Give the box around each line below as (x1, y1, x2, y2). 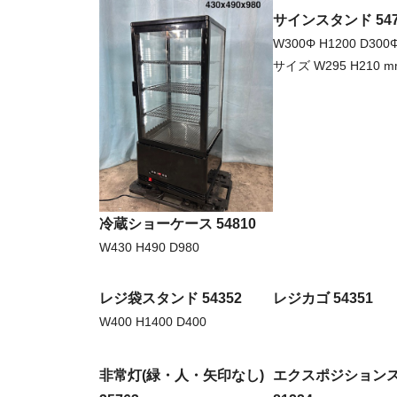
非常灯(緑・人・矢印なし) (99, 368, 264, 384)
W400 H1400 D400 (99, 315, 206, 330)
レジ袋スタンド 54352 (99, 291, 242, 307)
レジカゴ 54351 (273, 291, 373, 307)
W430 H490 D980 (99, 240, 199, 255)
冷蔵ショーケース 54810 (99, 216, 256, 232)
